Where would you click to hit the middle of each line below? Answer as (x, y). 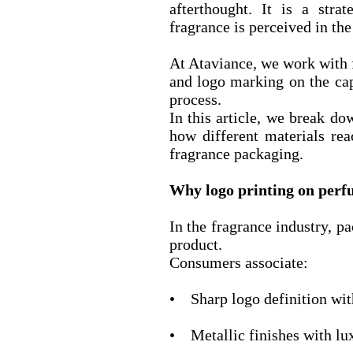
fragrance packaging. (236, 154)
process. (195, 100)
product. (195, 245)
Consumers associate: (238, 263)
